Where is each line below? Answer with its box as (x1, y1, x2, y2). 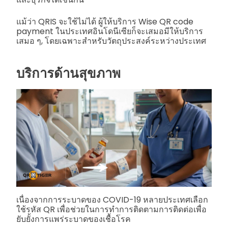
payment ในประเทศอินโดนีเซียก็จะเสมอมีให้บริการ (16, 25, 203, 38)
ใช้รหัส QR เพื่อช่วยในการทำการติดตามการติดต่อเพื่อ (16, 203, 207, 215)
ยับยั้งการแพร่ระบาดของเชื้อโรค (16, 213, 131, 225)
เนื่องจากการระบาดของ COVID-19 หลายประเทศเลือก (16, 193, 208, 206)
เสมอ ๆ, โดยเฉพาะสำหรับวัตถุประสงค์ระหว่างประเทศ (16, 35, 206, 47)
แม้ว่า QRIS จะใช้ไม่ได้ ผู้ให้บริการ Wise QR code (16, 16, 193, 28)
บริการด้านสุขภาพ (16, 64, 121, 82)
